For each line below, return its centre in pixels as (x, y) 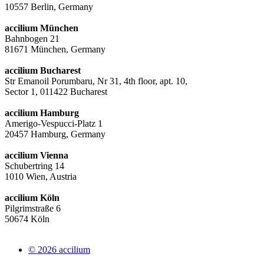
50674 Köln (27, 219)
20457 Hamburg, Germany (55, 134)
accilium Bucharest (43, 70)
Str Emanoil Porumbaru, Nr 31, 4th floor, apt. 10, (96, 81)
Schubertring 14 (34, 166)
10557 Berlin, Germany (49, 6)
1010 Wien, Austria (41, 176)
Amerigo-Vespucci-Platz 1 (54, 123)
